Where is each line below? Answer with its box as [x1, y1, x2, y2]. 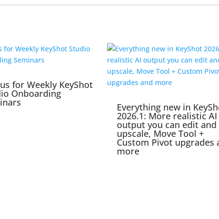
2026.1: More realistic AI [117, 110, 217, 122]
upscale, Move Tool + [117, 128, 204, 140]
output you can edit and [117, 119, 217, 131]
